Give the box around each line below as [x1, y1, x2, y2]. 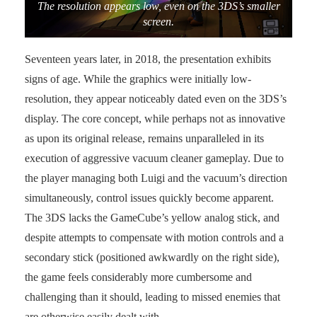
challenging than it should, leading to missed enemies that [25, 290, 280, 303]
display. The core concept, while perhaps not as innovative [25, 112, 285, 125]
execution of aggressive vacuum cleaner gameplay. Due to [25, 151, 284, 164]
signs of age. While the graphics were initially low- [25, 72, 251, 85]
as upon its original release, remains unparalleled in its [25, 132, 264, 144]
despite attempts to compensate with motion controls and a [25, 231, 284, 243]
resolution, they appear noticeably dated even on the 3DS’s [25, 92, 287, 105]
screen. [143, 15, 174, 28]
